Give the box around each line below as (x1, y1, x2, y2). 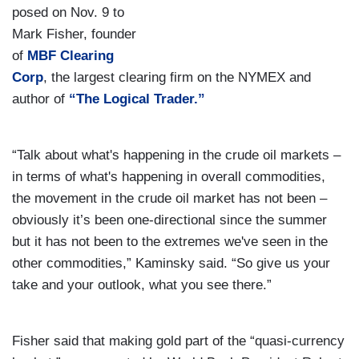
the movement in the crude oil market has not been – (12, 190, 327, 206)
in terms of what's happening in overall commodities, (12, 168, 325, 184)
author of (12, 91, 69, 107)
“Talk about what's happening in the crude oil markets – (12, 147, 341, 163)
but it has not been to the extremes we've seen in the (12, 233, 328, 249)
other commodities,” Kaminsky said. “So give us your (12, 255, 330, 271)
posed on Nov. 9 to (12, 4, 124, 20)
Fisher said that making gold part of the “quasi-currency (12, 333, 345, 349)
